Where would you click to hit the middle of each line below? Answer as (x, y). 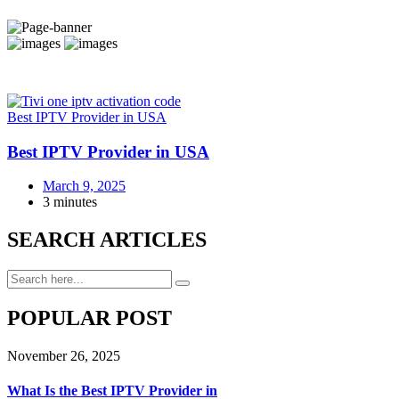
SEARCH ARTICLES (107, 240)
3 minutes (70, 202)
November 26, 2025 (64, 355)
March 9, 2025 (84, 186)
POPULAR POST (90, 318)
